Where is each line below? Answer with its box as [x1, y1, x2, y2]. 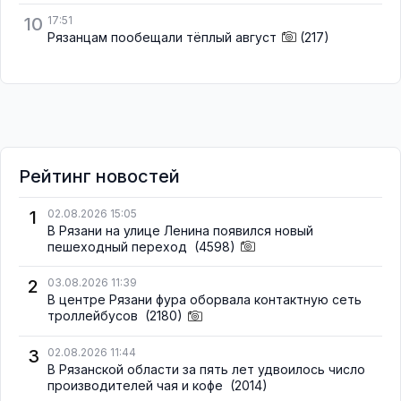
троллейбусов [47, 308, 141, 324]
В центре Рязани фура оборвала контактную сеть [47, 292, 362, 308]
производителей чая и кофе [47, 377, 226, 393]
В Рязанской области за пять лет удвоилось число [47, 361, 365, 377]
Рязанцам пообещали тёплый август [47, 30, 277, 46]
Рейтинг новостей [19, 166, 180, 188]
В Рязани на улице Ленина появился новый [47, 223, 313, 239]
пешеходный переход [47, 239, 191, 255]
